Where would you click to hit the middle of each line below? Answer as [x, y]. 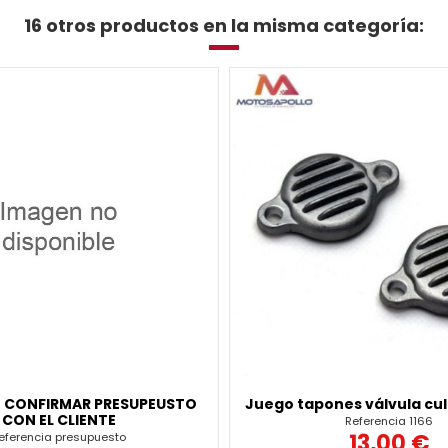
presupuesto [91, 437]
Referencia [377, 421]
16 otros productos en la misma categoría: [224, 26]
